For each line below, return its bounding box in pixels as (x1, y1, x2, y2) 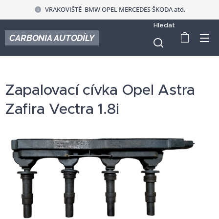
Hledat (153, 21, 175, 29)
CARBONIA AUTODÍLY (9, 32, 94, 43)
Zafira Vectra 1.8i (5, 100, 119, 118)
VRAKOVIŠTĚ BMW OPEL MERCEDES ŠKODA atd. (44, 4, 185, 14)
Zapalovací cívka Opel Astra (5, 81, 196, 99)
